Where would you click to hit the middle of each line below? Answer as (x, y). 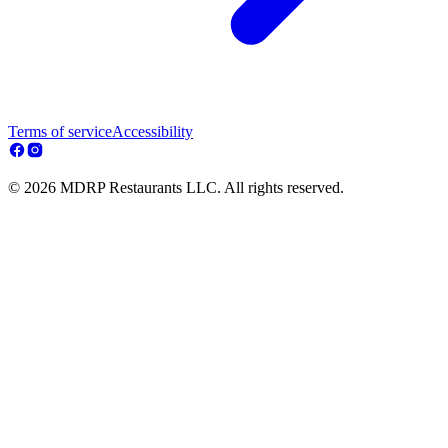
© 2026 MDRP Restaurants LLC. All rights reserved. (176, 188)
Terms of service (60, 132)
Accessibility (152, 132)
